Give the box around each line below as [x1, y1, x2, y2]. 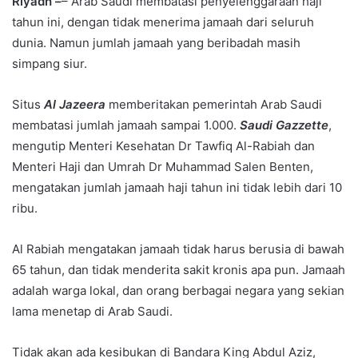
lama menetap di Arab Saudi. [12, 303, 173, 319]
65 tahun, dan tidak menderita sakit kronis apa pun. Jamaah [12, 261, 345, 277]
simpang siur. [12, 55, 87, 71]
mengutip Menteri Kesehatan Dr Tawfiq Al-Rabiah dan [12, 137, 315, 153]
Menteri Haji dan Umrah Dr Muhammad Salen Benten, [12, 158, 313, 174]
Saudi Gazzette [240, 117, 328, 133]
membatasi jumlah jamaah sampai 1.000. [12, 117, 240, 133]
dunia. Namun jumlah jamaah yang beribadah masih [12, 34, 300, 50]
